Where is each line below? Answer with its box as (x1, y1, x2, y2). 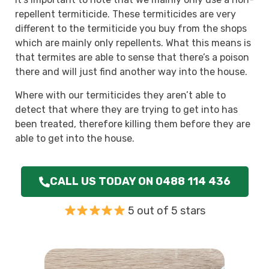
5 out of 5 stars (127, 204, 205, 218)
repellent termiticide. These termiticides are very (15, 8, 236, 20)
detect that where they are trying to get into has (15, 103, 238, 115)
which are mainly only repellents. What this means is (15, 37, 251, 49)
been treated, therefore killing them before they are (15, 118, 250, 130)
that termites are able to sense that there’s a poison (15, 52, 249, 64)
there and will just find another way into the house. (15, 66, 247, 78)
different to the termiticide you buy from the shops (15, 23, 247, 35)
